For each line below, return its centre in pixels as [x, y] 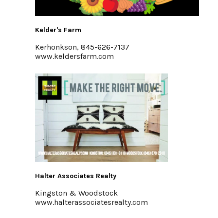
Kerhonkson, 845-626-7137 [82, 47]
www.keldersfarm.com [74, 56]
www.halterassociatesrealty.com [91, 202]
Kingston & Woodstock [76, 193]
